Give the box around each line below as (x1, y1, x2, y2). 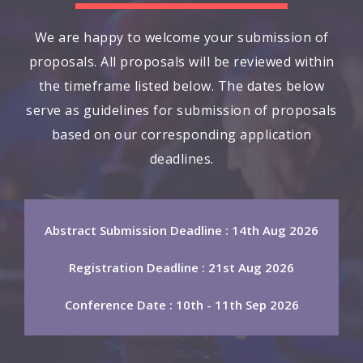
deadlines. (149, 150, 214, 169)
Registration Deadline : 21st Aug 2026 (69, 259, 294, 276)
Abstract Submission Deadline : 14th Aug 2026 (45, 222, 318, 239)
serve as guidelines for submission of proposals (26, 101, 337, 120)
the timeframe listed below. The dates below (38, 77, 325, 96)
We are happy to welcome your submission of (34, 28, 329, 47)
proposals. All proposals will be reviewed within (28, 53, 335, 71)
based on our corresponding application (51, 126, 312, 144)
